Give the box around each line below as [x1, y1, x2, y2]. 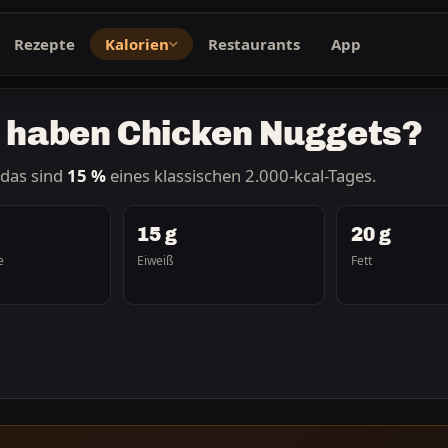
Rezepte [13, 33, 75, 54]
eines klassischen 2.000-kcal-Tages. [106, 163, 376, 187]
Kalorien [104, 33, 169, 54]
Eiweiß [137, 252, 175, 270]
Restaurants [208, 33, 301, 54]
